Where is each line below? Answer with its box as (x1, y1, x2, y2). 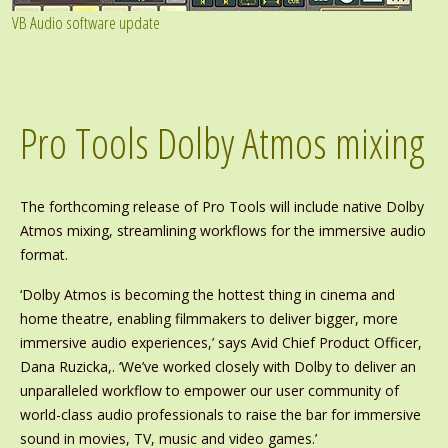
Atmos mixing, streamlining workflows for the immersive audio (19, 221, 426, 240)
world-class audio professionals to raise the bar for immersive (19, 405, 421, 424)
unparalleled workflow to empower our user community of (19, 381, 399, 400)
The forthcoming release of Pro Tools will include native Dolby (19, 197, 424, 216)
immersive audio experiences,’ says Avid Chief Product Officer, (19, 333, 422, 352)
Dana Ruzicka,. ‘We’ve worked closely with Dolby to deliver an (19, 357, 416, 376)
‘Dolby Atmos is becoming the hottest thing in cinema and (19, 285, 395, 304)
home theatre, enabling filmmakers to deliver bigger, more (19, 309, 398, 328)
